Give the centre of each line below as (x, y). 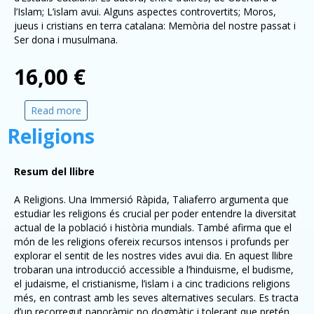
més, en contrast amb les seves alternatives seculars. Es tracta (156, 298)
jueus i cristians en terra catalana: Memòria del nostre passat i (155, 26)
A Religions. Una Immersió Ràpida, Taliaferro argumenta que (151, 199)
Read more (56, 110)
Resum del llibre (54, 171)
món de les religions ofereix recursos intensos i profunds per (151, 241)
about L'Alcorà (114, 110)
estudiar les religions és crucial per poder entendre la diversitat (155, 213)
